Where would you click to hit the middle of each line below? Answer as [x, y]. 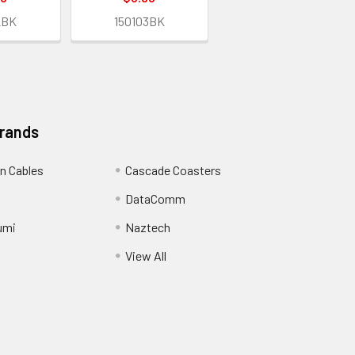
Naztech [147, 227]
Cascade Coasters [173, 170]
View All [145, 255]
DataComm [155, 198]
